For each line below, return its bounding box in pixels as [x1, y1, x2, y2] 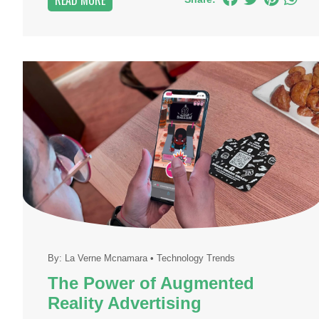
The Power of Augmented [48, 273, 254, 293]
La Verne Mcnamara [65, 253, 147, 263]
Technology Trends [157, 253, 235, 263]
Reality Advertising [48, 293, 202, 313]
